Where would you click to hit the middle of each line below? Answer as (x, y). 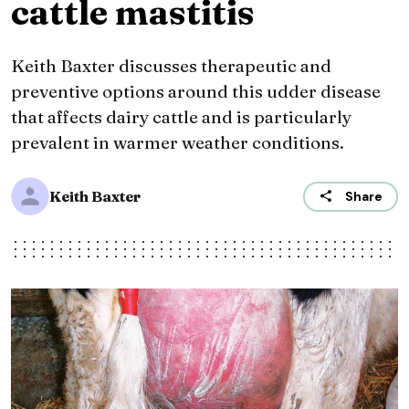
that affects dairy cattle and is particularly (181, 117)
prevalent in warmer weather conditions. (178, 143)
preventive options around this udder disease (196, 92)
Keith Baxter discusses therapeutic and (171, 66)
